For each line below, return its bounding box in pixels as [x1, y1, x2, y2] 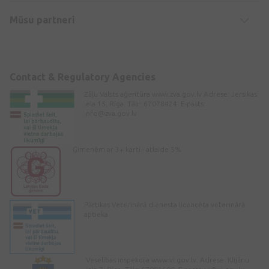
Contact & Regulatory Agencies [10, 71, 156, 82]
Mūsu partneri [10, 14, 75, 25]
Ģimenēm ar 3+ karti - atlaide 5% [72, 145, 181, 153]
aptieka [84, 210, 108, 218]
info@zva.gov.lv [84, 109, 138, 117]
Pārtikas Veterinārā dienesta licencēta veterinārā [84, 200, 245, 208]
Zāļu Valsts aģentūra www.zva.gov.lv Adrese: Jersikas [84, 89, 258, 98]
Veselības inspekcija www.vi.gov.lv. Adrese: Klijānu [86, 255, 250, 264]
